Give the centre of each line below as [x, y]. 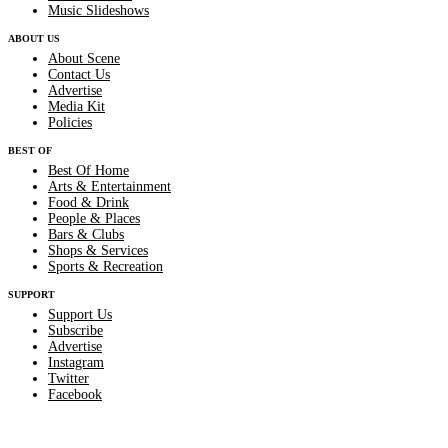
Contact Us [79, 74]
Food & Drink [88, 202]
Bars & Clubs [86, 234]
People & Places [94, 218]
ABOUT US [34, 38]
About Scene [84, 58]
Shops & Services [98, 250]
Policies [70, 122]
